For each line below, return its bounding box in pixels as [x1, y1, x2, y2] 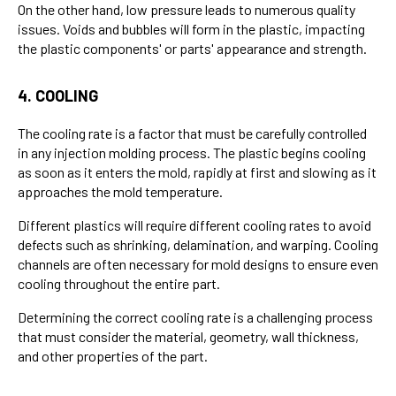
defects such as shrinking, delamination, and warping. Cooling [18, 235, 378, 253]
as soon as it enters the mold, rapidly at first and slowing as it [18, 163, 377, 180]
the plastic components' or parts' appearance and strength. [18, 39, 367, 57]
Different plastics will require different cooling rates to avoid [18, 216, 371, 233]
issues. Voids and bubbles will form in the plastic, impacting [18, 19, 365, 37]
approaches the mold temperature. [18, 182, 223, 200]
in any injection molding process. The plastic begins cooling [18, 143, 366, 161]
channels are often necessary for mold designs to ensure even [18, 255, 378, 272]
